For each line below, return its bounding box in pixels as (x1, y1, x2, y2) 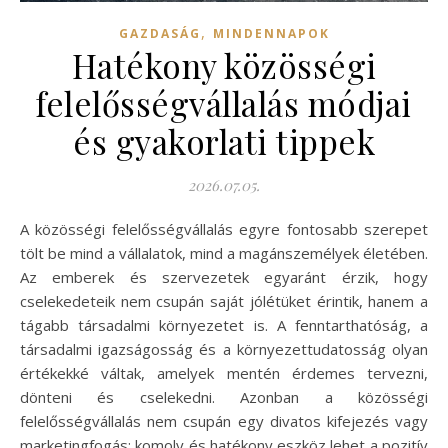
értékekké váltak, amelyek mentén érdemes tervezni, (20, 362, 428, 383)
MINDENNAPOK (212, 24, 330, 42)
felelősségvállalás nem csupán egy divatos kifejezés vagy (20, 410, 428, 431)
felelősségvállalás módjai (36, 80, 412, 125)
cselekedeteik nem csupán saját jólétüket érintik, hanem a (20, 290, 428, 311)
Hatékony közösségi (71, 42, 377, 87)
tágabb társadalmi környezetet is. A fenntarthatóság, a (20, 314, 428, 335)
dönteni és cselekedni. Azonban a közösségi (20, 386, 428, 407)
